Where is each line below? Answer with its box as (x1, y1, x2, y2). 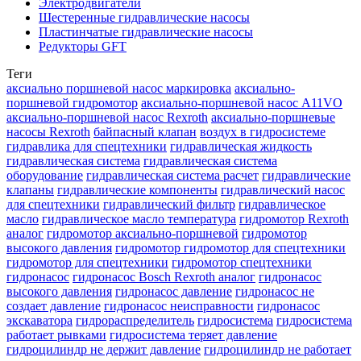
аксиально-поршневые (211, 110, 335, 124)
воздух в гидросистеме (200, 124, 326, 139)
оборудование (6, 168, 83, 182)
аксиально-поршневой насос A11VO (141, 95, 342, 110)
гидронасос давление (115, 284, 232, 298)
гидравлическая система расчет (86, 168, 259, 182)
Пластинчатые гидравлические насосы (39, 24, 253, 39)
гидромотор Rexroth (239, 211, 349, 226)
